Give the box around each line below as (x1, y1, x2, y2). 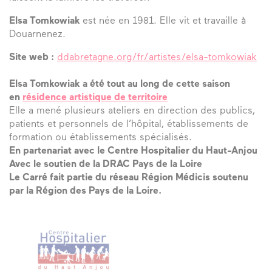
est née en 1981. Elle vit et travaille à (83, 16, 246, 27)
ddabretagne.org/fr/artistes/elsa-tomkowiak (57, 53, 257, 63)
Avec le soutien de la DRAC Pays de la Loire (9, 160, 202, 170)
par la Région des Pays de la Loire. (9, 186, 161, 197)
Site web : (9, 53, 54, 63)
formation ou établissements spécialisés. (9, 133, 192, 143)
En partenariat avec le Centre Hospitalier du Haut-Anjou (9, 146, 257, 157)
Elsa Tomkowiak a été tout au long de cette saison (9, 80, 230, 90)
